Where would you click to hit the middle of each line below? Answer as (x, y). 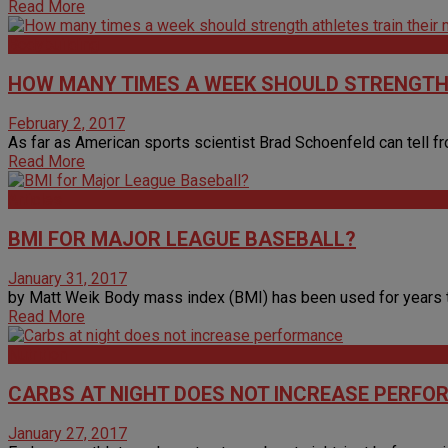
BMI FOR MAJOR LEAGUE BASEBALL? (182, 238)
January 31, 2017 (67, 278)
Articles (35, 199)
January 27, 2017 (67, 433)
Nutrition (37, 354)
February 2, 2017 (66, 123)
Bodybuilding (53, 44)
